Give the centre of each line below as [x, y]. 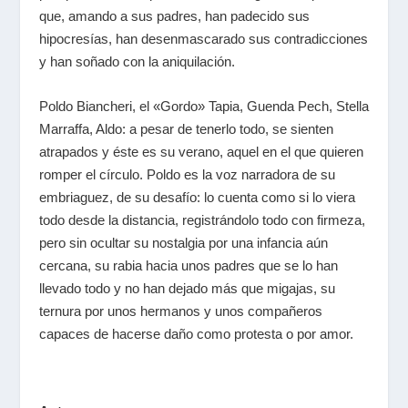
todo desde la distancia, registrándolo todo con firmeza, [202, 219]
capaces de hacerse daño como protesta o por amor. [196, 333]
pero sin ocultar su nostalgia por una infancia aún [183, 242]
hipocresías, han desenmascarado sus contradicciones [203, 38]
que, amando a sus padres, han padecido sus [174, 15]
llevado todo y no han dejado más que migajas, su [187, 288]
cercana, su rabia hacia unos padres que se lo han [188, 265]
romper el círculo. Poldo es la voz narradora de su [187, 174]
